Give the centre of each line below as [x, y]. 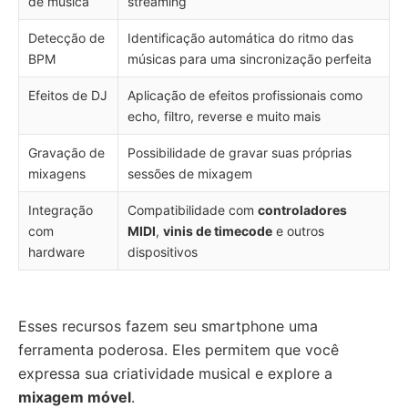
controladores [302, 210]
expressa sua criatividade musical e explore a [175, 373]
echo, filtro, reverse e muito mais [224, 116]
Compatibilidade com [193, 210]
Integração [61, 210]
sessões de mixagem [190, 173]
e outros [298, 231]
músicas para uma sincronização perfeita [250, 59]
